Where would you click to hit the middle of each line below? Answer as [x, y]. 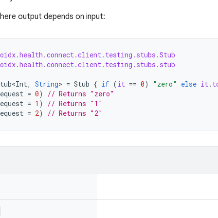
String [47, 84]
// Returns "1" [75, 103]
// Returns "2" [75, 113]
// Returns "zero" [81, 94]
